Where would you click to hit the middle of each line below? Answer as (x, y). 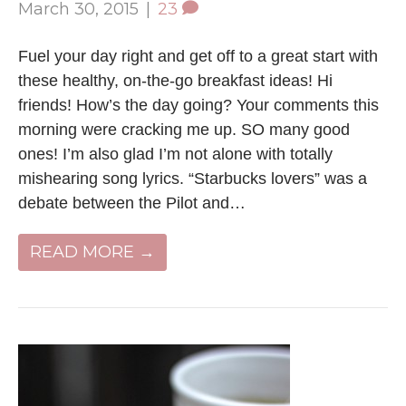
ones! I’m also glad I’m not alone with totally (175, 154)
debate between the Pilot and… (132, 203)
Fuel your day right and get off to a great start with (198, 56)
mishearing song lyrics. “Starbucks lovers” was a (193, 178)
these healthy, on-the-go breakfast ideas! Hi (175, 80)
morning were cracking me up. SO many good (184, 129)
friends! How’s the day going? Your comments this (198, 105)
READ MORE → (92, 251)
